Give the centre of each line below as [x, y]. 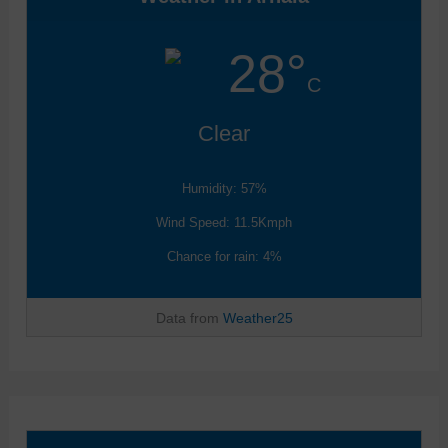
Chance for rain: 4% [224, 256]
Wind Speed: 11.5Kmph [224, 222]
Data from [189, 317]
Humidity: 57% [224, 188]
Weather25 [257, 317]
